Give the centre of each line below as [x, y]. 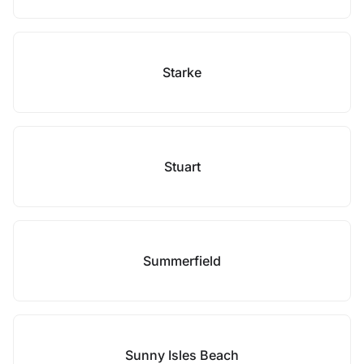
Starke [182, 72]
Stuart [182, 167]
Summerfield [182, 261]
